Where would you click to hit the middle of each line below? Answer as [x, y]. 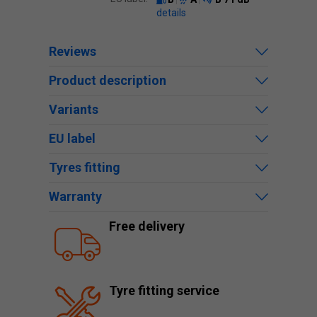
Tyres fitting [85, 167]
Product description [108, 80]
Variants [74, 109]
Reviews [73, 51]
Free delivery [147, 226]
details [171, 13]
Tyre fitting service [164, 290]
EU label [72, 138]
